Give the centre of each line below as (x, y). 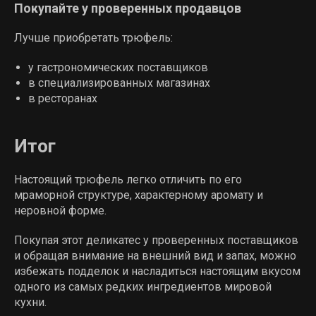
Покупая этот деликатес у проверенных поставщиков (156, 240)
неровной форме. (60, 211)
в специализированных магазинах (119, 83)
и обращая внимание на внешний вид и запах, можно (155, 256)
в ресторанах (63, 98)
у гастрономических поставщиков (118, 67)
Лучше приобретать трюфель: (93, 38)
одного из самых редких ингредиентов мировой (143, 287)
